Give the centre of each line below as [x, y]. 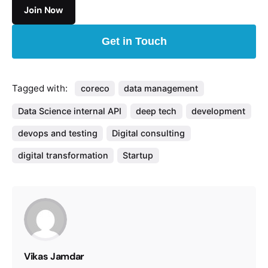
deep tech [156, 111]
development [219, 111]
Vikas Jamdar [54, 256]
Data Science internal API [69, 111]
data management [161, 89]
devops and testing [57, 133]
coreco [95, 89]
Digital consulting [149, 133]
